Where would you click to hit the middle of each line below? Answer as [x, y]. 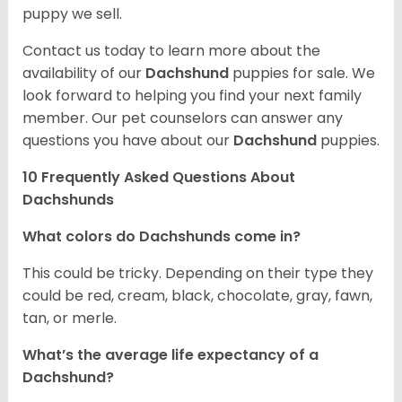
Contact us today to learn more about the [171, 51]
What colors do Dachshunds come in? [162, 237]
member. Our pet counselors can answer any [183, 118]
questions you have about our [128, 141]
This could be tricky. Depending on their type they [198, 274]
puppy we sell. [72, 14]
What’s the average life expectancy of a [170, 355]
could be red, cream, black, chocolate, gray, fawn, [197, 296]
